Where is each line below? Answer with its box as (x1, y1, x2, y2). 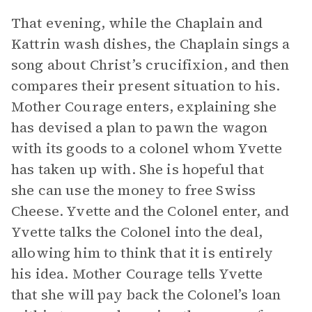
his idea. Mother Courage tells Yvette (11, 264, 263, 283)
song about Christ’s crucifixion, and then (11, 55, 290, 75)
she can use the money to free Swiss (11, 180, 256, 200)
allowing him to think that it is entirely (11, 243, 274, 263)
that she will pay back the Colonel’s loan (11, 285, 281, 304)
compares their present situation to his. (11, 76, 280, 95)
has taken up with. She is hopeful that (11, 159, 264, 179)
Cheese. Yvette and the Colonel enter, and (11, 201, 290, 221)
